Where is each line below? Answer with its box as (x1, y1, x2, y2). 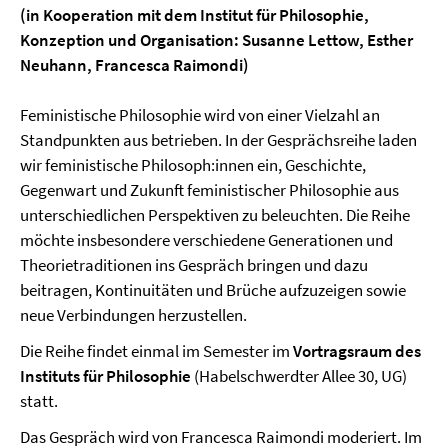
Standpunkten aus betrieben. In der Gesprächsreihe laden (20, 129, 417, 151)
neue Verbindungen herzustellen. (20, 304, 247, 326)
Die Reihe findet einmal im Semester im (20, 340, 293, 362)
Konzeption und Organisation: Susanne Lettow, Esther (20, 29, 413, 51)
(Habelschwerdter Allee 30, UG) (191, 365, 407, 387)
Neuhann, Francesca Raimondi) (20, 54, 249, 76)
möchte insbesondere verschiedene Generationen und (20, 229, 393, 251)
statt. (20, 390, 58, 412)
